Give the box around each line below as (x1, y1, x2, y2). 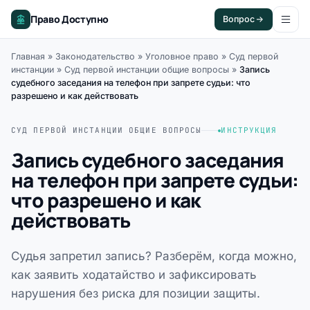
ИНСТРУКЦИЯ (221, 125, 277, 135)
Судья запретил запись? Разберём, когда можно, (11, 249, 297, 263)
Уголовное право (145, 51, 219, 62)
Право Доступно (30, 12, 109, 26)
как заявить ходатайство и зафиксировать (11, 268, 257, 282)
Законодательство (55, 51, 135, 62)
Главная (11, 51, 45, 62)
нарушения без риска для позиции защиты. (11, 286, 260, 300)
